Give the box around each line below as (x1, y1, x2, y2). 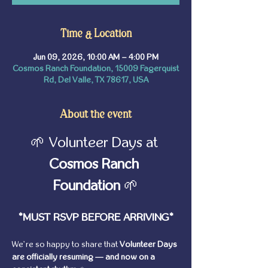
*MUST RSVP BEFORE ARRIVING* (18, 212, 173, 223)
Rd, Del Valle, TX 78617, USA (43, 75, 148, 84)
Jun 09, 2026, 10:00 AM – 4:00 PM (33, 53, 159, 62)
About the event (60, 109, 132, 120)
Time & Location (60, 28, 132, 39)
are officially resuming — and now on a (12, 252, 157, 261)
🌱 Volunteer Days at (30, 135, 162, 150)
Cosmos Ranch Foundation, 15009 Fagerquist (13, 64, 179, 73)
